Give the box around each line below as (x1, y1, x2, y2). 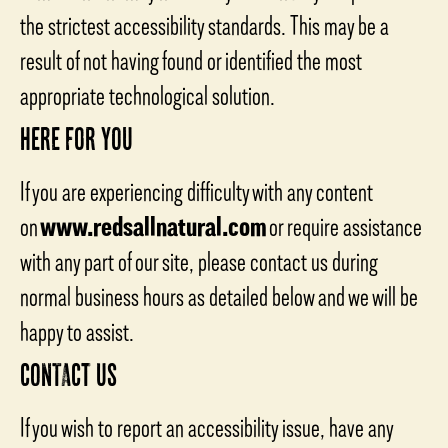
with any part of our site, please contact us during (20, 246, 378, 276)
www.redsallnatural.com (40, 211, 267, 241)
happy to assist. (20, 316, 134, 346)
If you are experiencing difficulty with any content (20, 176, 373, 206)
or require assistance (267, 211, 422, 241)
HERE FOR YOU (20, 127, 133, 160)
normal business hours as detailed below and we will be (20, 281, 418, 311)
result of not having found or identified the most (20, 45, 362, 75)
